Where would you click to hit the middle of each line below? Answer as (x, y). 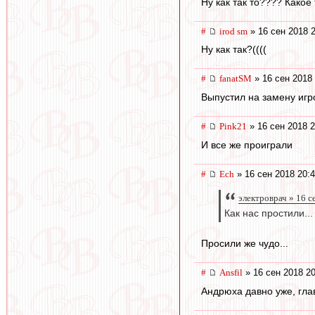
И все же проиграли (247, 144)
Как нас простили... (269, 214)
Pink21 (233, 127)
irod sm (233, 31)
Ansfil (231, 273)
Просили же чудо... (245, 244)
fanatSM (236, 79)
